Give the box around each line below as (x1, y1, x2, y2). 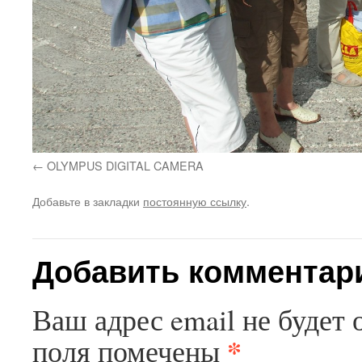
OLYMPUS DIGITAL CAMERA (47, 157, 204, 175)
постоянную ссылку (143, 192, 246, 210)
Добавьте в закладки (32, 192, 143, 210)
